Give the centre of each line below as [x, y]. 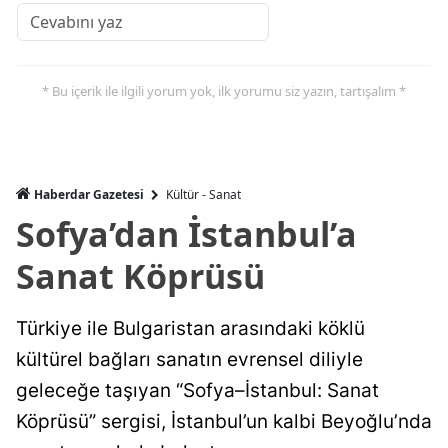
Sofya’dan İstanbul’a [186, 233]
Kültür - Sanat [203, 194]
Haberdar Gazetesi [89, 194]
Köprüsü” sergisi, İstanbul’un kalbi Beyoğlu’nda [224, 421]
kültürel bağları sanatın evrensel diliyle [189, 359]
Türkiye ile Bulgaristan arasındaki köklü [190, 328]
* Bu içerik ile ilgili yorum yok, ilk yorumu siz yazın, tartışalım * [224, 90]
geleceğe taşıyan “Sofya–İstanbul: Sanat [197, 390]
